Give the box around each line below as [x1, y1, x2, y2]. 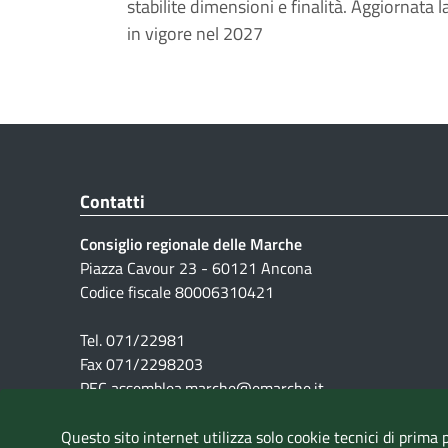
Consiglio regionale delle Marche [80, 232, 302, 257]
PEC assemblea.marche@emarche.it [80, 376, 324, 401]
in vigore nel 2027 [126, 20, 263, 48]
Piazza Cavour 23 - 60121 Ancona [80, 256, 312, 281]
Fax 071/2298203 [80, 352, 203, 377]
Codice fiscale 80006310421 [80, 280, 274, 305]
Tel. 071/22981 [80, 328, 185, 353]
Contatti [80, 188, 145, 216]
